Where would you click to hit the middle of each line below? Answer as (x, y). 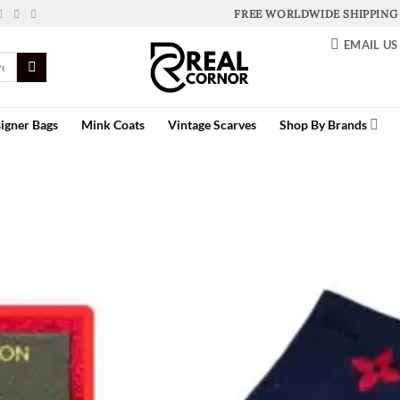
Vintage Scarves (212, 124)
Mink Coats (112, 124)
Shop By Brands (323, 124)
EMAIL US (371, 44)
